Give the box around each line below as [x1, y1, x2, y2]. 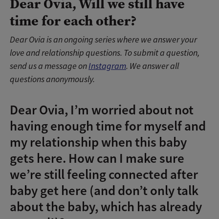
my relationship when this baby [10, 133, 187, 151]
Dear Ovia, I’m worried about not [10, 101, 194, 119]
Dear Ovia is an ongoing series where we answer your [10, 34, 197, 45]
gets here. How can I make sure [10, 150, 184, 167]
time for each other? [10, 11, 137, 30]
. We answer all [126, 61, 179, 72]
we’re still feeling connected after [10, 166, 198, 183]
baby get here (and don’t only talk [10, 182, 198, 199]
